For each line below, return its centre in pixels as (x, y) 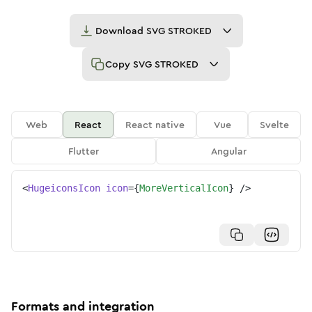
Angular (228, 151)
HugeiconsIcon (64, 188)
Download (120, 31)
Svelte (275, 125)
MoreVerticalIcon (184, 188)
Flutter (84, 151)
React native (155, 125)
